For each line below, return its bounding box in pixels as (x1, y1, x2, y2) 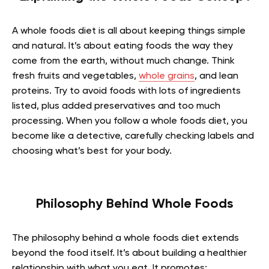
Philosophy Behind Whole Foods (36, 197, 233, 211)
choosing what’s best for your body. (12, 146, 172, 156)
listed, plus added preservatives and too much (12, 101, 220, 111)
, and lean (195, 71, 238, 81)
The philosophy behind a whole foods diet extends (12, 233, 239, 243)
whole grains (139, 71, 195, 81)
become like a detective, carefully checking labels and (12, 131, 254, 141)
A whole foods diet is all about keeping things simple (12, 26, 246, 36)
